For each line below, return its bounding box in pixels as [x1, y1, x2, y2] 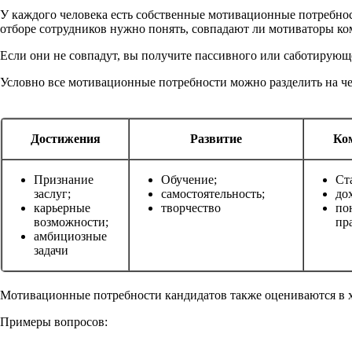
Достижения [30, 131, 101, 145]
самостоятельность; [161, 186, 265, 200]
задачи [34, 243, 68, 257]
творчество [161, 200, 221, 214]
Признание [34, 172, 93, 186]
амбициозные [34, 229, 107, 243]
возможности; [34, 214, 108, 229]
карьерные [34, 200, 90, 214]
